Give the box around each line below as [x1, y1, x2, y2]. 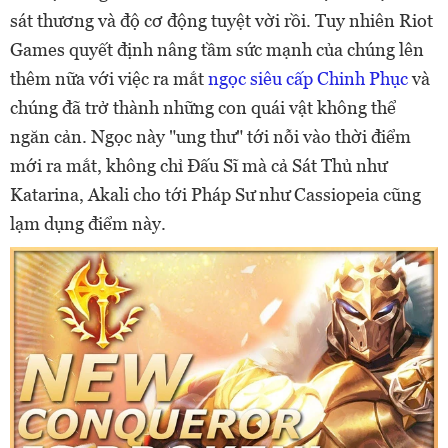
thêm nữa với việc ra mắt [10, 68, 208, 89]
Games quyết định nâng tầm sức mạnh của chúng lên [10, 39, 424, 60]
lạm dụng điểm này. [10, 213, 166, 234]
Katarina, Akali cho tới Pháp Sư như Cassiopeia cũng [10, 184, 421, 205]
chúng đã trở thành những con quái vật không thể [10, 97, 396, 118]
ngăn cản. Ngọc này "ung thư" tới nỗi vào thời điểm [10, 126, 411, 147]
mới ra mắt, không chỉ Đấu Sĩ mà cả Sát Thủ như [10, 155, 387, 176]
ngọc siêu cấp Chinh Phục [208, 68, 408, 89]
